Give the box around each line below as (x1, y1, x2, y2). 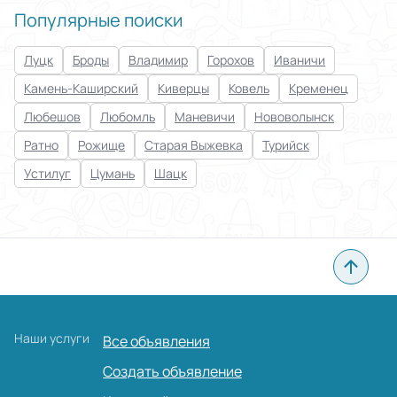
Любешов (24, 108, 81, 125)
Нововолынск (254, 108, 334, 125)
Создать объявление (103, 362, 242, 381)
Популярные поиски (14, 8, 183, 32)
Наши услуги (14, 330, 90, 346)
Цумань (90, 165, 135, 182)
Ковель (229, 80, 269, 97)
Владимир (128, 51, 188, 68)
